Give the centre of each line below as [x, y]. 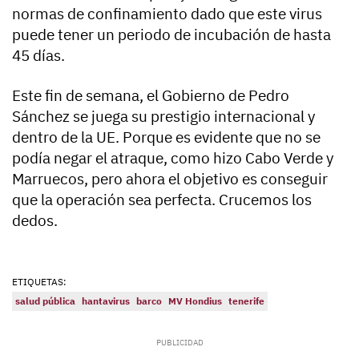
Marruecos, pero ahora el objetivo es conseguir [170, 179]
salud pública [45, 301]
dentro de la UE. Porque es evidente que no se [166, 137]
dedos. [35, 220]
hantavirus [106, 301]
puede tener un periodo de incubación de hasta [171, 34]
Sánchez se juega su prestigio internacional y [163, 116]
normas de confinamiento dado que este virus [167, 14]
